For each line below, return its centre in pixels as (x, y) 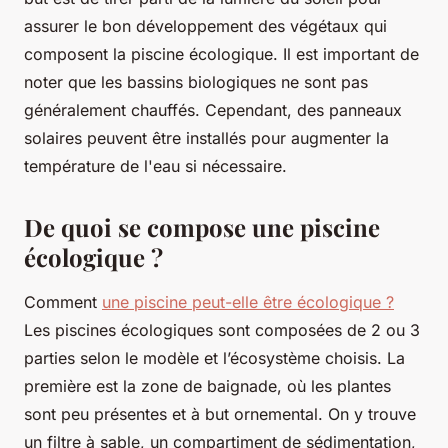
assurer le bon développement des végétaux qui (205, 26)
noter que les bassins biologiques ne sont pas (196, 82)
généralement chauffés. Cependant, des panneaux (213, 110)
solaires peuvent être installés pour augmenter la (206, 138)
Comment (63, 302)
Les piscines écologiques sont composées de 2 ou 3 (222, 330)
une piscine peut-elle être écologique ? (248, 302)
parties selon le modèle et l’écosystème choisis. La (214, 358)
